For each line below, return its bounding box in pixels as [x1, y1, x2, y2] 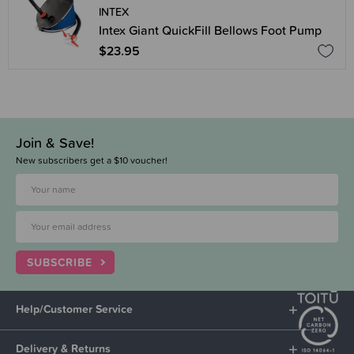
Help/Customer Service [16, 301, 133, 317]
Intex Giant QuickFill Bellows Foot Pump [99, 21, 322, 40]
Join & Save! [16, 132, 94, 153]
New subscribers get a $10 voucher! [16, 153, 168, 168]
